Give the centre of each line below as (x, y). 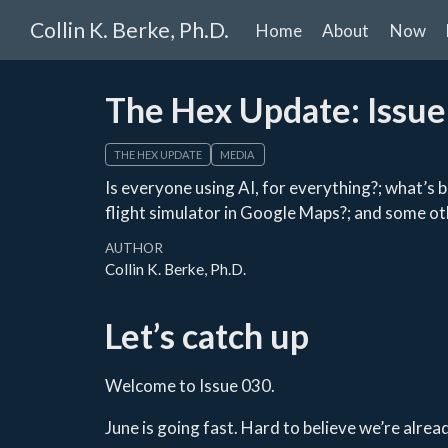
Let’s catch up (206, 335)
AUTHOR (133, 248)
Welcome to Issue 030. (189, 385)
